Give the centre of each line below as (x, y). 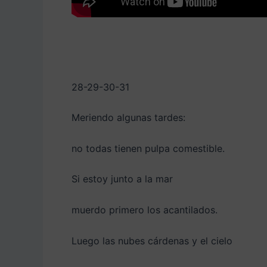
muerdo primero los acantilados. (145, 209)
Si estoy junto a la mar (122, 179)
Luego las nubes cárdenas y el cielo (152, 240)
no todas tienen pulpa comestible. (148, 148)
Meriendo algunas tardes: (128, 118)
